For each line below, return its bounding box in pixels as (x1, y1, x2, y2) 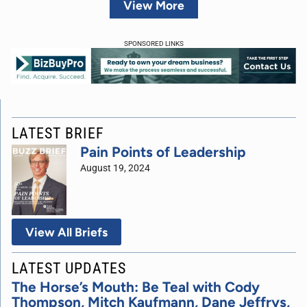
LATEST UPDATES (12, 258, 126, 277)
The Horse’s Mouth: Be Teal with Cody (12, 278, 260, 295)
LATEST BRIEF (12, 123, 104, 142)
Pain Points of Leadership (80, 143, 246, 160)
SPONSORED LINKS (123, 40, 184, 48)
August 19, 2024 (80, 162, 150, 174)
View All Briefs (25, 224, 108, 239)
